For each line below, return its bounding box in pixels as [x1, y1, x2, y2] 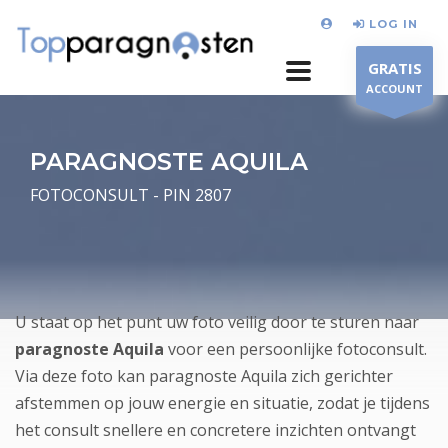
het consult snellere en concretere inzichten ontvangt [15, 419, 416, 441]
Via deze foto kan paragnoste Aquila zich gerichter [15, 365, 393, 387]
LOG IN [369, 16, 418, 31]
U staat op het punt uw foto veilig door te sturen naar [15, 311, 419, 333]
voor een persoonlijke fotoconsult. [168, 338, 427, 360]
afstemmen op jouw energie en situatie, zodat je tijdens [15, 392, 430, 414]
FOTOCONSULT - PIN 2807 [30, 184, 231, 206]
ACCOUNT [366, 81, 423, 96]
